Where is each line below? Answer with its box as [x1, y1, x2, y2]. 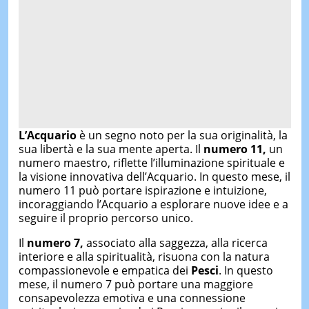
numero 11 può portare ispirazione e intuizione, [18, 182, 267, 198]
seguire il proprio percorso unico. [18, 210, 193, 226]
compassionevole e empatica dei [18, 262, 191, 278]
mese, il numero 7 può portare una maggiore [18, 276, 253, 292]
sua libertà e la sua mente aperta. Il [18, 141, 203, 157]
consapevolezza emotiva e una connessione [18, 290, 246, 306]
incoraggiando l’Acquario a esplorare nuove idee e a [18, 196, 288, 212]
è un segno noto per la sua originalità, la [76, 127, 288, 143]
